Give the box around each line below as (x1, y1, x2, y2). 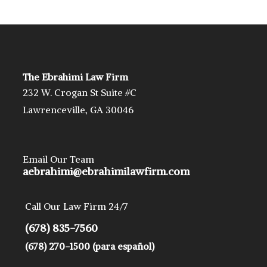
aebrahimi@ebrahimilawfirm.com (23, 164, 190, 178)
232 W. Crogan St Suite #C (23, 86, 137, 98)
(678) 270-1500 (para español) (25, 240, 155, 253)
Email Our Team (23, 153, 95, 165)
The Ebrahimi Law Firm (23, 70, 129, 83)
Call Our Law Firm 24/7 (25, 200, 129, 213)
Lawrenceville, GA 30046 (23, 103, 134, 116)
